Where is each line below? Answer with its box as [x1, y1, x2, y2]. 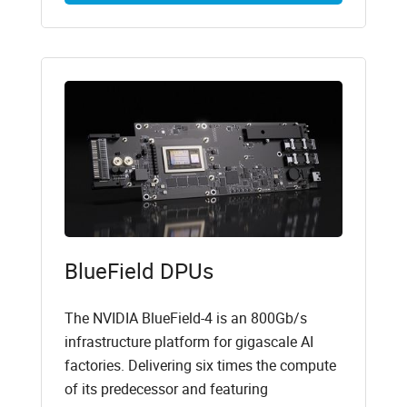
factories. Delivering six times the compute [64, 355, 336, 376]
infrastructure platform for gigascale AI [64, 332, 313, 352]
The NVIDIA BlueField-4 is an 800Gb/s [64, 308, 307, 329]
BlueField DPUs [64, 256, 213, 286]
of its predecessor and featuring [64, 379, 268, 400]
